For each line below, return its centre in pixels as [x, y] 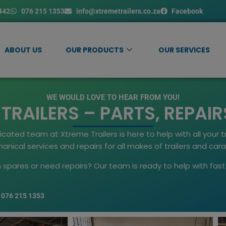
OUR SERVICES [184, 50]
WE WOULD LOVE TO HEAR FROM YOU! [113, 97]
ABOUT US [23, 50]
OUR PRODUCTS [94, 50]
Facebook [187, 11]
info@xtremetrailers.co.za [118, 11]
